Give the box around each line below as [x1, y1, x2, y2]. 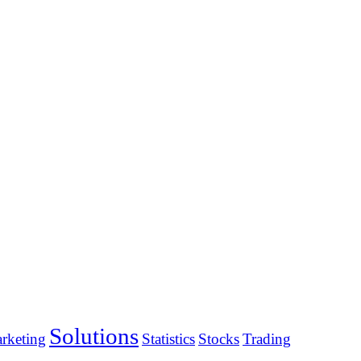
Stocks [198, 330, 239, 347]
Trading [243, 330, 291, 347]
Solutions [49, 322, 139, 349]
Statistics [142, 330, 195, 347]
